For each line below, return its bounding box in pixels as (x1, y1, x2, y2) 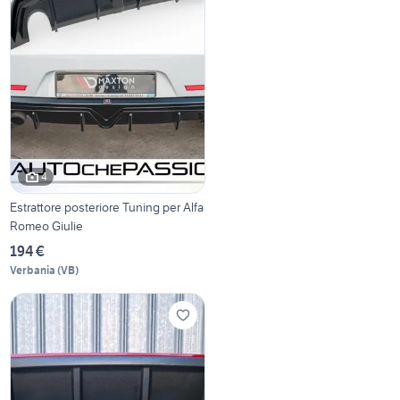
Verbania (10, 262, 56, 277)
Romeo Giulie (10, 217, 84, 234)
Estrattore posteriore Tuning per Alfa (10, 198, 204, 215)
